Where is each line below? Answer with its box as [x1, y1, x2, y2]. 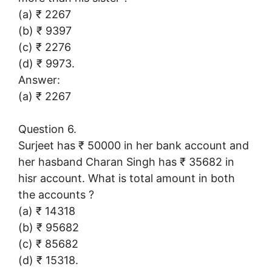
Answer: [18, 73, 60, 86]
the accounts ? [18, 188, 94, 201]
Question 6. [18, 122, 76, 135]
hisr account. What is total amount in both [18, 171, 235, 185]
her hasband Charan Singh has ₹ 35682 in [18, 155, 234, 168]
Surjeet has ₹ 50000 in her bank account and [18, 138, 249, 152]
